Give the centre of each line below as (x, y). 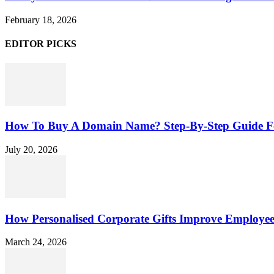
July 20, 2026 (31, 150)
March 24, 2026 (36, 242)
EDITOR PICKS (41, 44)
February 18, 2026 (41, 20)
